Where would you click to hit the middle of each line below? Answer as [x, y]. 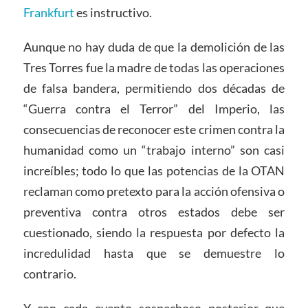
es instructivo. [113, 12]
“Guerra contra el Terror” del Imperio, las [154, 108]
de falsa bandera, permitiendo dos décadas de [154, 88]
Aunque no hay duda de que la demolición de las [154, 46]
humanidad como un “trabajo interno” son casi [154, 150]
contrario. [49, 273]
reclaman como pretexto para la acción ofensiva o [154, 191]
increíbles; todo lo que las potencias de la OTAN [154, 170]
